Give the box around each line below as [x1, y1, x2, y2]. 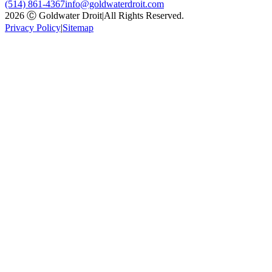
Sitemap [63, 22, 93, 33]
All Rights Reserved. [104, 10, 184, 21]
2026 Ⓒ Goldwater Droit [5, 10, 102, 21]
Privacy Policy [5, 22, 61, 33]
